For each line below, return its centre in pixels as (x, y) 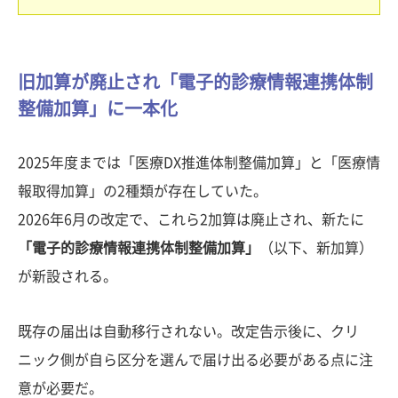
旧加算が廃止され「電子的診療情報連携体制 (195, 82)
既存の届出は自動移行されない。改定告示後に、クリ (188, 332)
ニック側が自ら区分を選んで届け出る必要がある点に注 (195, 360)
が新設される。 (68, 277)
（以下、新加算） (316, 248)
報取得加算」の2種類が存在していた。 (143, 191)
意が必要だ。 (60, 389)
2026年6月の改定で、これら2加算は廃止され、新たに (191, 220)
